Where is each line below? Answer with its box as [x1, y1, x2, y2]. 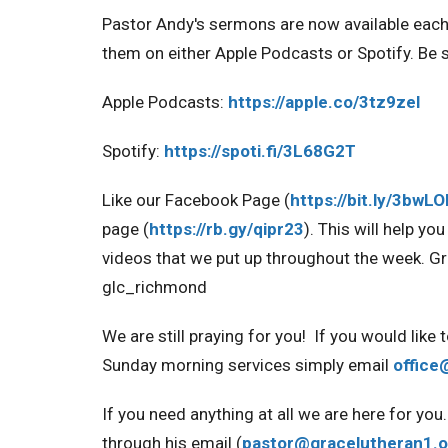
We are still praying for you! [102, 326, 314, 346]
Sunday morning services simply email [102, 355, 393, 375]
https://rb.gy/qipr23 [149, 219, 304, 239]
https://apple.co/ [228, 92, 359, 112]
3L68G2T [283, 141, 356, 161]
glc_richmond [102, 277, 207, 297]
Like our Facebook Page [102, 190, 280, 210]
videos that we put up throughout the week [102, 248, 421, 268]
